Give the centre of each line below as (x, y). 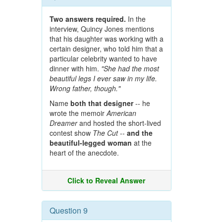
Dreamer (63, 123)
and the (139, 133)
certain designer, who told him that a (106, 49)
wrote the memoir (78, 113)
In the (136, 19)
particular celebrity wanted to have (103, 58)
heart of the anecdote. (84, 153)
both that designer (102, 103)
